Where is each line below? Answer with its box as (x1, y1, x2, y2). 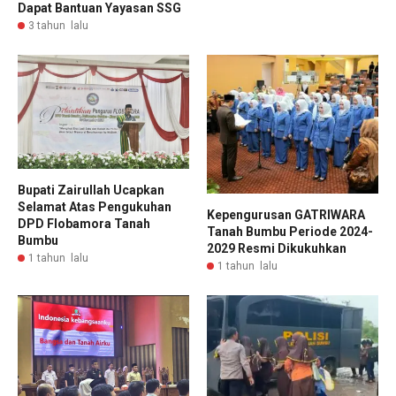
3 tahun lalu (28, 19, 88, 32)
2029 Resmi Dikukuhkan (207, 241, 346, 256)
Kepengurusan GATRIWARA (207, 208, 365, 223)
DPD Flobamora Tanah (18, 217, 150, 232)
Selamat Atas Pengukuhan (18, 200, 171, 215)
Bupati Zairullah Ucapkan (18, 183, 164, 198)
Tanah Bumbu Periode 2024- (207, 225, 373, 240)
